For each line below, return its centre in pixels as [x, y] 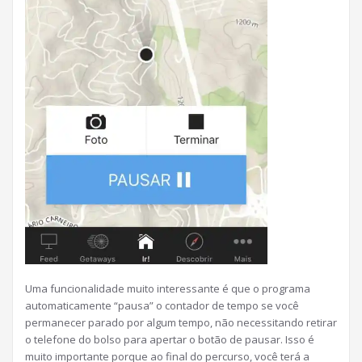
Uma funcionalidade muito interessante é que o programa [168, 288]
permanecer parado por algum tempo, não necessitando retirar [181, 322]
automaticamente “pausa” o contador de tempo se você [162, 305]
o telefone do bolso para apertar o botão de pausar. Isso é [170, 339]
